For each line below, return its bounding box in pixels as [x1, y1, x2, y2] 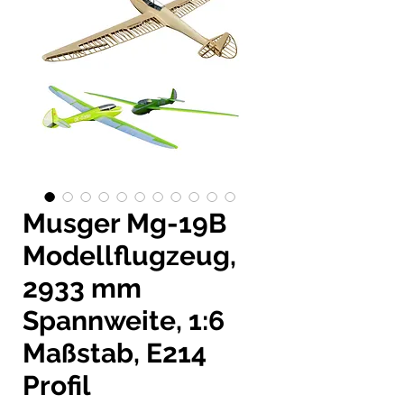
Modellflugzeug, [23, 239, 236, 271]
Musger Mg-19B [23, 207, 226, 239]
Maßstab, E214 [23, 336, 207, 369]
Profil [23, 369, 91, 401]
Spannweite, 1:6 [23, 304, 225, 336]
